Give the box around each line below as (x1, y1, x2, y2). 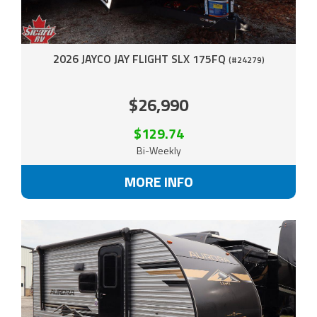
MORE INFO (124, 170, 193, 192)
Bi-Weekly (136, 142, 181, 158)
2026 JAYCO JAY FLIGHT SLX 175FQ (52, 50, 229, 67)
